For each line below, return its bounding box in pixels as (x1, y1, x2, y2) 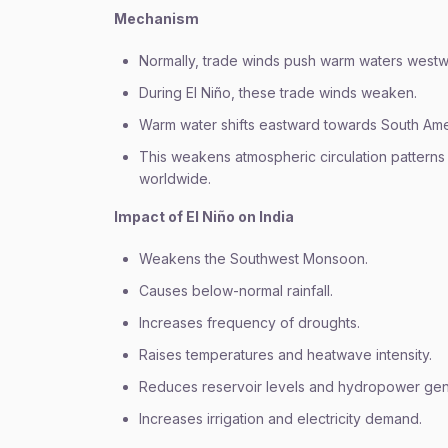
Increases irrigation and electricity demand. (139, 410, 422, 427)
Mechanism (114, 10, 199, 27)
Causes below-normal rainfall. (139, 282, 333, 299)
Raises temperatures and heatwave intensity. (139, 346, 432, 363)
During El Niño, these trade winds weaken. (139, 84, 417, 101)
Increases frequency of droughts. (139, 314, 360, 331)
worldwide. (139, 170, 211, 187)
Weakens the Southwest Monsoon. (139, 250, 368, 267)
